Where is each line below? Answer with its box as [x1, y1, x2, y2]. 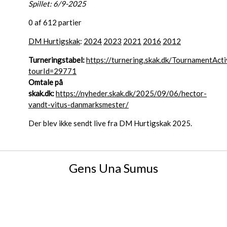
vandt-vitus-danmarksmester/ [28, 100, 129, 109]
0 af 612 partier [28, 18, 82, 27]
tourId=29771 [28, 66, 77, 76]
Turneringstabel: [28, 55, 85, 65]
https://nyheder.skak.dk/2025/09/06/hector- [56, 89, 207, 98]
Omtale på [28, 78, 63, 87]
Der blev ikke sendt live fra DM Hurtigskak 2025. [28, 119, 192, 128]
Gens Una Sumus [69, 161, 158, 176]
